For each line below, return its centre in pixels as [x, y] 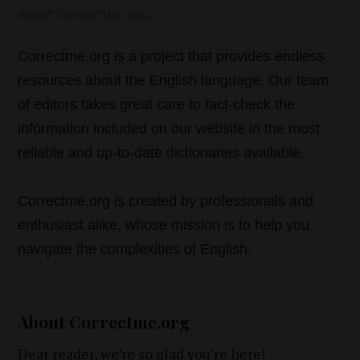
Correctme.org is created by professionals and [166, 200]
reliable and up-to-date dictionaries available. [162, 152]
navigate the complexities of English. [135, 249]
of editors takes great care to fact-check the [157, 104]
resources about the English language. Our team [174, 80]
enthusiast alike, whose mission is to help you [164, 225]
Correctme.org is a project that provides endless [172, 56]
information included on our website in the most [169, 128]
